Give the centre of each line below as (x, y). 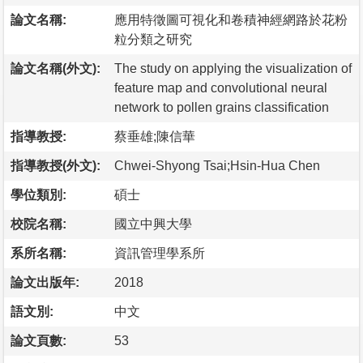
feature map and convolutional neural (221, 88)
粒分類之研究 (153, 39)
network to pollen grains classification (222, 107)
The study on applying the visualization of (233, 68)
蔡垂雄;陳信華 (155, 136)
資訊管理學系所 (160, 253)
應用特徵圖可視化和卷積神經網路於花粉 (231, 19)
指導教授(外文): (56, 165)
